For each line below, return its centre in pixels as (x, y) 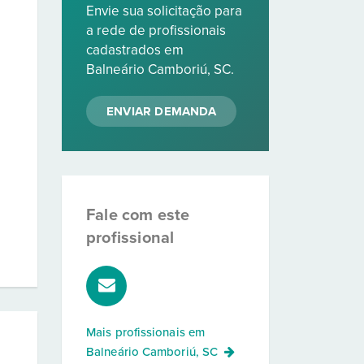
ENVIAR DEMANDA (161, 111)
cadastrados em (135, 50)
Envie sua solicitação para (164, 11)
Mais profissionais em (146, 332)
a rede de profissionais (156, 30)
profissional (130, 238)
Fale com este (138, 215)
